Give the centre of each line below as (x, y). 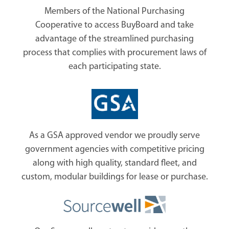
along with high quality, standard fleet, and (114, 163)
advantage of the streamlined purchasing (114, 39)
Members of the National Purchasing (114, 11)
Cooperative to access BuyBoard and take (114, 25)
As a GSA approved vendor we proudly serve (114, 135)
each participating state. (114, 66)
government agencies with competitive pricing (114, 149)
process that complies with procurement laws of (114, 53)
